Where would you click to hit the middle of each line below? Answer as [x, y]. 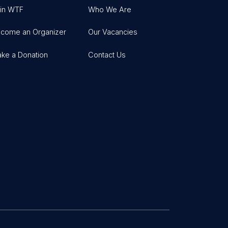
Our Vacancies [113, 32]
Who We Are [110, 9]
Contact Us [107, 55]
